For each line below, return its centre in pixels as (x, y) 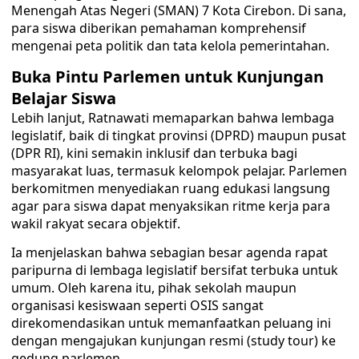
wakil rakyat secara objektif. (96, 224)
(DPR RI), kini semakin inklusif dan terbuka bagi (154, 153)
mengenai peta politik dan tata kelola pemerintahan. (170, 46)
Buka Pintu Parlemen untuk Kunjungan (167, 77)
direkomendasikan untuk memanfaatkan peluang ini (171, 323)
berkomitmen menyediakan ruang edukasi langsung (171, 188)
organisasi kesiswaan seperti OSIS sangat (137, 305)
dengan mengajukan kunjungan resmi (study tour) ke (173, 341)
